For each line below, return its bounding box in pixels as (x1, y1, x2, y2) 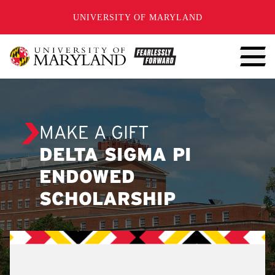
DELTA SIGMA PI (39, 147, 192, 165)
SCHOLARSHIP (39, 192, 176, 209)
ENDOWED (39, 169, 135, 187)
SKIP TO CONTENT (20, 6, 113, 16)
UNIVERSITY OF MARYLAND (72, 12, 203, 22)
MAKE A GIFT (39, 125, 149, 142)
